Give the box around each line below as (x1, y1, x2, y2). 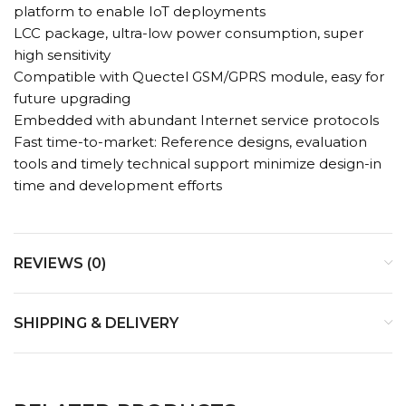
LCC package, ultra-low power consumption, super (14, 24, 363, 42)
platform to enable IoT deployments (14, 2, 266, 20)
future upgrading (14, 89, 130, 107)
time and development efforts (14, 176, 222, 194)
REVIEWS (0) (14, 254, 106, 272)
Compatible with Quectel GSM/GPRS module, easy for (14, 67, 384, 85)
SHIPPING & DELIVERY (14, 314, 179, 332)
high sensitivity (14, 45, 111, 63)
